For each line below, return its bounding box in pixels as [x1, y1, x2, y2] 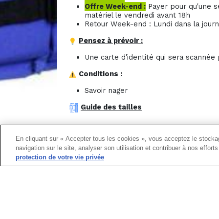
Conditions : [79, 69, 122, 78]
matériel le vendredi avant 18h [85, 10, 190, 20]
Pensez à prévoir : [79, 36, 143, 45]
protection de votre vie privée [16, 153, 104, 161]
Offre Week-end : [85, 1, 146, 11]
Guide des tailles [81, 102, 142, 111]
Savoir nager [85, 86, 128, 95]
